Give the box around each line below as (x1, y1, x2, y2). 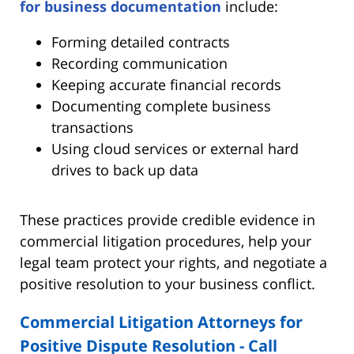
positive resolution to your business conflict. (20, 273, 315, 293)
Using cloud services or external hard (51, 138, 299, 158)
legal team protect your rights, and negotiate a (20, 252, 327, 272)
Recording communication (51, 53, 228, 73)
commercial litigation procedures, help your (20, 231, 311, 250)
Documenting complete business (51, 96, 271, 115)
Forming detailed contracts (51, 32, 230, 51)
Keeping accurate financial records (51, 74, 281, 94)
